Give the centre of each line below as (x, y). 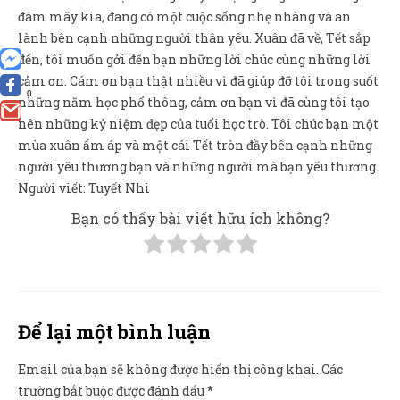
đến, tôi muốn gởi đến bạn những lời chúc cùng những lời (194, 60)
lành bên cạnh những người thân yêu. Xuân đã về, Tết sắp (194, 38)
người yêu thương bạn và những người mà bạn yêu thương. (198, 167)
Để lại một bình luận (114, 332)
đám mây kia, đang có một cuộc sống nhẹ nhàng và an (184, 17)
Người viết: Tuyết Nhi (84, 188)
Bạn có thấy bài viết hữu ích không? (200, 219)
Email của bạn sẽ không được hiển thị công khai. (168, 370)
